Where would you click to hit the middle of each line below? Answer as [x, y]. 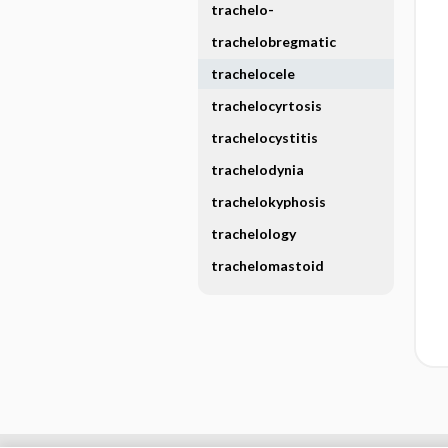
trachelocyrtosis [266, 105]
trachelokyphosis [268, 201]
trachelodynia [257, 169]
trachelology [253, 233]
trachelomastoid [267, 265]
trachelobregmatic [273, 41]
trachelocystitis [264, 137]
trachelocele [252, 73]
